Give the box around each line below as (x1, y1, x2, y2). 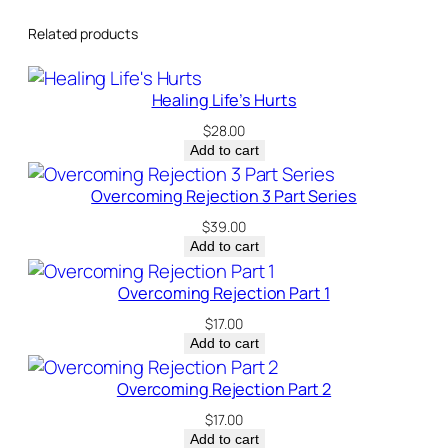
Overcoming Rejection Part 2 (116, 378, 332, 401)
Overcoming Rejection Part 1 (118, 281, 330, 304)
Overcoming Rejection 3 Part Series (91, 185, 357, 208)
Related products (28, 24, 138, 44)
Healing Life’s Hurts (151, 88, 297, 111)
